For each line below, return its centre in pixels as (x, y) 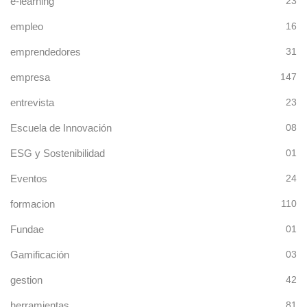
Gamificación (40, 254)
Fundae (27, 229)
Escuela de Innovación (61, 127)
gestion (26, 280)
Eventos (29, 178)
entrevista (32, 102)
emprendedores (46, 51)
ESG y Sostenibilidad (58, 153)
